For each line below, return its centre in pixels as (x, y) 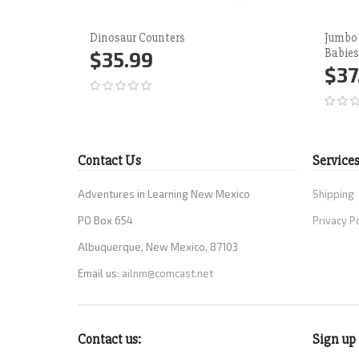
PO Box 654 (105, 220)
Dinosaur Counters (137, 37)
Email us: (100, 273)
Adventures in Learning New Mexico (164, 194)
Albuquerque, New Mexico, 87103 (158, 246)
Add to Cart (141, 73)
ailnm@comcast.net (167, 273)
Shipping (333, 194)
